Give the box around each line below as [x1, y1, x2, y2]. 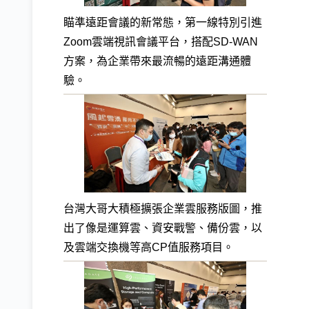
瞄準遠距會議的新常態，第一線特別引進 [63, 17, 262, 29]
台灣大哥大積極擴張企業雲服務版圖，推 [63, 203, 262, 215]
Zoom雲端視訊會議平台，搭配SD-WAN [63, 36, 258, 48]
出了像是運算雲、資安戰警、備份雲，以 [63, 222, 262, 235]
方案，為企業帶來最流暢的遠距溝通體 [63, 55, 251, 68]
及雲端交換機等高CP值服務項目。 [63, 241, 234, 254]
